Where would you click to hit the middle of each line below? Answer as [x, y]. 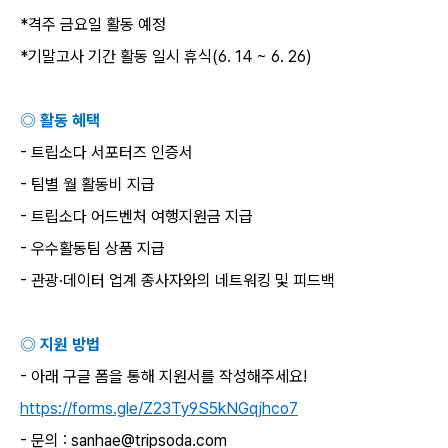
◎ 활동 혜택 [60, 120]
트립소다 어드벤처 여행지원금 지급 [142, 216]
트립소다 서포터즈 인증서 [112, 152]
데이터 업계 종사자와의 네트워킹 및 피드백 [199, 280]
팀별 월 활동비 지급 [93, 184]
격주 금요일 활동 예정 [97, 24]
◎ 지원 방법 [60, 344]
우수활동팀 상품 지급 [98, 248]
